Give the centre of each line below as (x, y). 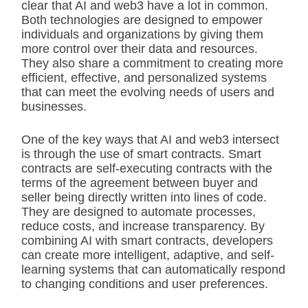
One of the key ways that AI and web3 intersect (150, 140)
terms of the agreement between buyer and (140, 183)
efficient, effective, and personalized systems (144, 78)
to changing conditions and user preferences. (145, 284)
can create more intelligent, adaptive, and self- (148, 255)
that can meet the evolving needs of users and (148, 92)
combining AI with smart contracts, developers (147, 241)
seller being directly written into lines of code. (144, 197)
